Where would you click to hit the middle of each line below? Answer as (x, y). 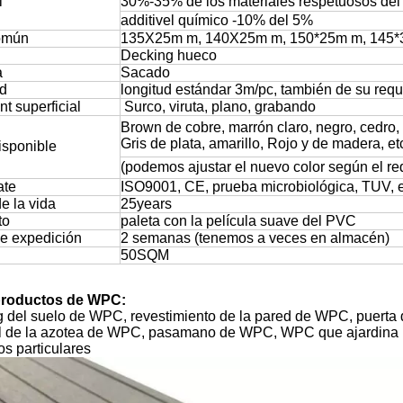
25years (146, 204)
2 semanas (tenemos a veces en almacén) (255, 238)
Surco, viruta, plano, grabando (218, 107)
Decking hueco (169, 56)
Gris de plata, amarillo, (194, 144)
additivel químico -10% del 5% (217, 21)
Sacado (145, 73)
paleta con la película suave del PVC (238, 221)
